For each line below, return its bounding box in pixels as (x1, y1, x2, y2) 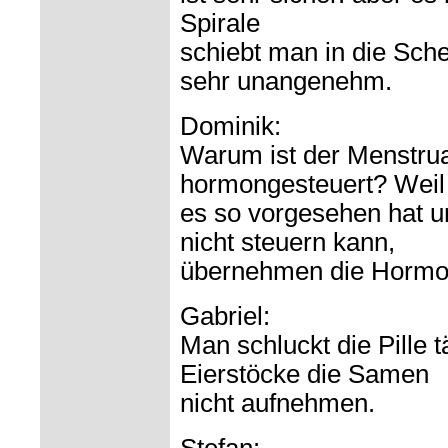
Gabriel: (180, 302, 270, 331)
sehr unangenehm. (180, 67, 392, 96)
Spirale (180, 9, 260, 38)
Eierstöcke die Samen (180, 360, 429, 389)
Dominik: (180, 112, 281, 141)
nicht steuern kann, (180, 228, 395, 257)
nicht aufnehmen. (180, 389, 375, 418)
